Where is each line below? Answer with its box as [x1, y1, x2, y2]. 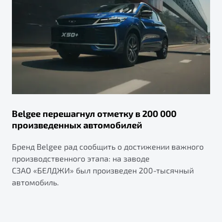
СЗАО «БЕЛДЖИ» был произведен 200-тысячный [12, 166, 194, 175]
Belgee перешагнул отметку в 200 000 [12, 108, 176, 119]
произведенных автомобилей [12, 119, 142, 131]
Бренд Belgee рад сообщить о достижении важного [12, 142, 204, 152]
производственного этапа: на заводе [12, 154, 150, 164]
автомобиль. [12, 177, 59, 187]
